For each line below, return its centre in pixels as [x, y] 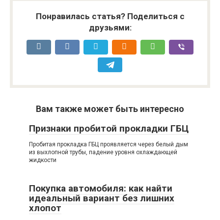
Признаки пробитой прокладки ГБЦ [109, 129]
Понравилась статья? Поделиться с [110, 16]
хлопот [45, 208]
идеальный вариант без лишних [102, 198]
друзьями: [110, 28]
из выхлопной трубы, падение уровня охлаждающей [103, 152]
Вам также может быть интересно [110, 109]
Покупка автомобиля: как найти [101, 189]
